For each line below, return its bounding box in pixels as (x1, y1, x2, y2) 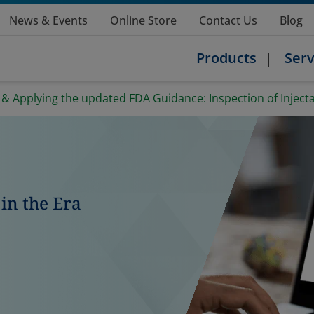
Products (196, 48, 257, 67)
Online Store (110, 13, 177, 28)
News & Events (9, 13, 88, 28)
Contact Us (199, 13, 257, 28)
